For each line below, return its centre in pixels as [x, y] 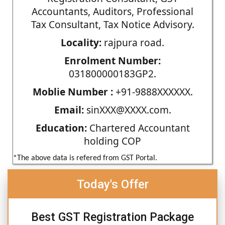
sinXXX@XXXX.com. [127, 109]
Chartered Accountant [138, 128]
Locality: [81, 42]
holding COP [113, 141]
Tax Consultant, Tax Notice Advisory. [113, 24]
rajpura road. [133, 42]
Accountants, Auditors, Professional [113, 11]
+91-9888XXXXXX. [153, 91]
